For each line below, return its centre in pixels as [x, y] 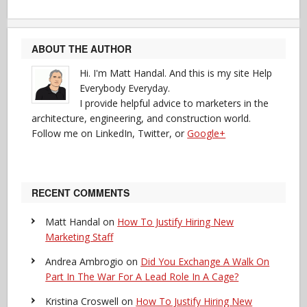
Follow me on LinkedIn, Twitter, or [110, 133]
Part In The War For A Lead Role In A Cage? [142, 276]
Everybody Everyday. [125, 88]
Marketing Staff [79, 236]
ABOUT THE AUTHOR [82, 48]
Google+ [207, 133]
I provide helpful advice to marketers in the [174, 103]
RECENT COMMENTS [81, 192]
